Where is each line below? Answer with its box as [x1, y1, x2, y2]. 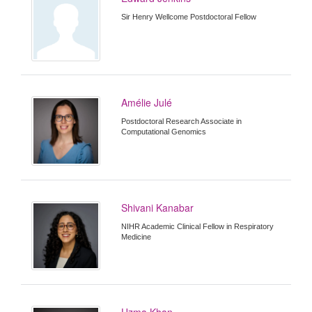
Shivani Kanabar [121, 200, 194, 214]
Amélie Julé [121, 95, 173, 110]
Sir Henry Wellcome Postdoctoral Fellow [121, 13, 257, 22]
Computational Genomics [121, 127, 207, 136]
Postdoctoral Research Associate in [121, 117, 242, 126]
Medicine [121, 232, 152, 241]
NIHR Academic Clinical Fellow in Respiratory [121, 221, 274, 231]
